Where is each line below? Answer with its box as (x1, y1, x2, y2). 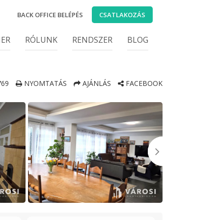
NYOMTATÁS (22, 79, 67, 88)
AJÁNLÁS (81, 79, 111, 88)
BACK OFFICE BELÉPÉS (17, 10, 83, 19)
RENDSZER (72, 34, 112, 45)
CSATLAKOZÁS (99, 10, 145, 19)
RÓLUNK (25, 34, 57, 45)
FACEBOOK (124, 79, 163, 88)
